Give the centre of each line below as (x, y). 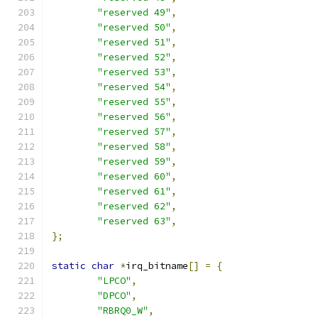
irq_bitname (157, 266)
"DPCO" (114, 296)
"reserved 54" (134, 87)
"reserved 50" (134, 27)
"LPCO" (114, 281)
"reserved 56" (134, 117)
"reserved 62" (134, 206)
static (69, 266)
